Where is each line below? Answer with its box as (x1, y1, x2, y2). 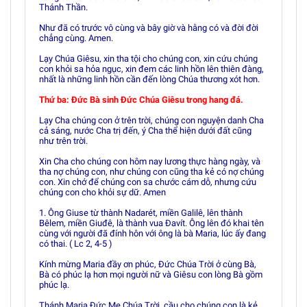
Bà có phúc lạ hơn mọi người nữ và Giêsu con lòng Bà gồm (39, 269, 262, 280)
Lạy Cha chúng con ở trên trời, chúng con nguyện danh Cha (39, 115, 264, 125)
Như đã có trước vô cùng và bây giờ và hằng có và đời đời (39, 23, 258, 33)
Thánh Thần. (39, 2, 88, 12)
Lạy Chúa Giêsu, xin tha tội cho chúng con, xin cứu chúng (39, 53, 258, 64)
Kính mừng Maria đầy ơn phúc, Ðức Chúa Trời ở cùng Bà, (39, 259, 256, 269)
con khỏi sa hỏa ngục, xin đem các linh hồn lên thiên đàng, (39, 64, 264, 74)
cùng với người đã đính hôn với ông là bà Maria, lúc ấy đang (39, 228, 266, 238)
